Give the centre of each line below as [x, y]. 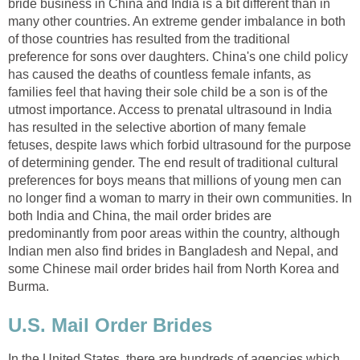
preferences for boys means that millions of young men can [175, 180]
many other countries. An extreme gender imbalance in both [177, 21]
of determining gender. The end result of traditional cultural [173, 162]
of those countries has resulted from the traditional [149, 39]
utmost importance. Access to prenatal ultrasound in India [170, 109]
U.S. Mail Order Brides [110, 325]
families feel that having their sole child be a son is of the [168, 92]
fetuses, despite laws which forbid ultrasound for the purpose [180, 145]
